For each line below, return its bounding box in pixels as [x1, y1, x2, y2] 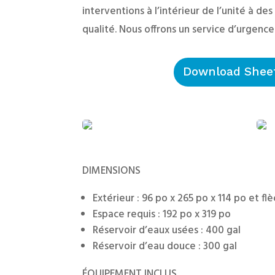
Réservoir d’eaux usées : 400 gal [93, 222, 241, 239]
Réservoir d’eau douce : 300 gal [93, 238, 238, 255]
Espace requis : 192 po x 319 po [93, 206, 231, 223]
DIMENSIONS [82, 163, 141, 180]
